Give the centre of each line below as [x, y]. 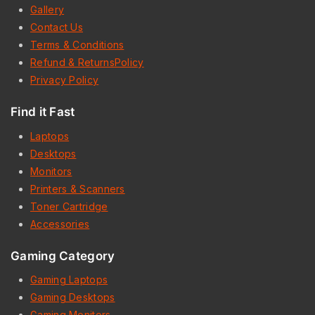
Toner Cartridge [69, 206]
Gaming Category [63, 256]
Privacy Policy [65, 80]
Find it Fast [43, 112]
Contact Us [57, 27]
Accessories [60, 224]
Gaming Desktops [73, 297]
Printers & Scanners [78, 188]
